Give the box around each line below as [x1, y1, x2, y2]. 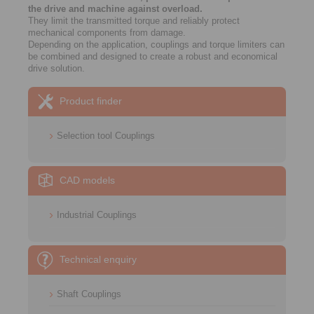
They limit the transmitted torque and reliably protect [28, 15, 240, 26]
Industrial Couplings [57, 210, 137, 220]
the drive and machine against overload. [28, 4, 203, 14]
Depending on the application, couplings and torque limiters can [28, 39, 285, 50]
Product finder [60, 95, 122, 107]
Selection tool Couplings [57, 130, 155, 141]
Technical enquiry [60, 254, 137, 265]
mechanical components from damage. [28, 27, 186, 38]
